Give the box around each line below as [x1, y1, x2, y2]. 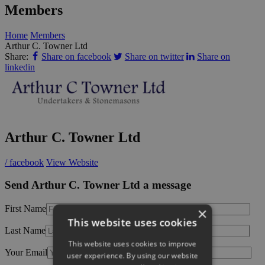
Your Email [5, 247, 47, 258]
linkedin [5, 62, 35, 72]
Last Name [5, 225, 46, 236]
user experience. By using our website [66, 250, 199, 261]
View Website [46, 157, 98, 167]
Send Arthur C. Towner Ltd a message [5, 179, 191, 192]
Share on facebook [41, 51, 112, 62]
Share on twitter [124, 51, 184, 62]
